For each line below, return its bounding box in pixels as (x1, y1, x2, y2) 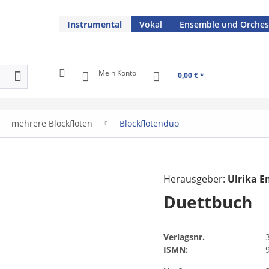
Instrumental (67, 19, 122, 30)
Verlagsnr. (163, 231, 205, 243)
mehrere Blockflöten (11, 117, 92, 129)
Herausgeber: (163, 172, 228, 186)
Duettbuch (163, 190, 253, 213)
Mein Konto (98, 68, 136, 77)
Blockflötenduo (119, 117, 179, 129)
